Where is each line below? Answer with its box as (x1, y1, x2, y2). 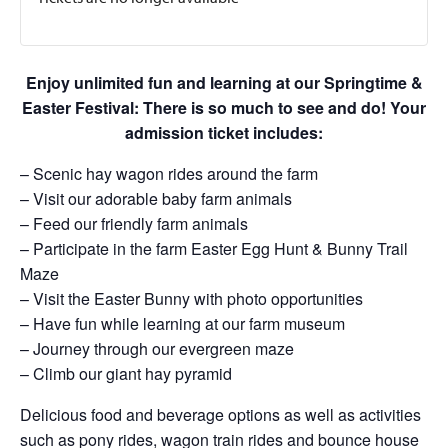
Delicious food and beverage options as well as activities (20, 403, 421, 426)
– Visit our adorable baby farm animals (20, 187, 292, 210)
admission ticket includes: (125, 121, 323, 144)
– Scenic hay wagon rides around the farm (20, 162, 318, 185)
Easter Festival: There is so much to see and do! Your (22, 96, 426, 119)
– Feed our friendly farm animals (20, 212, 248, 235)
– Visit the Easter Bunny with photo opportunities (20, 287, 363, 310)
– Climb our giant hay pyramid (20, 362, 232, 385)
